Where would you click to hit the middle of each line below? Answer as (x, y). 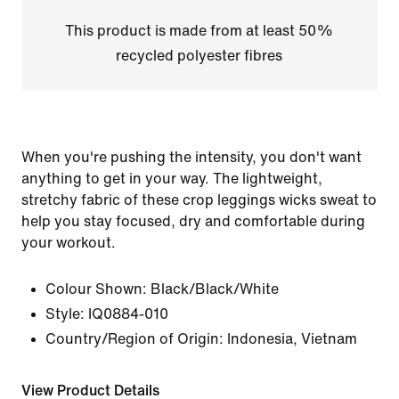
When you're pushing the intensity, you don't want (191, 157)
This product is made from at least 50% (199, 31)
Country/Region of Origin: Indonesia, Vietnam (201, 339)
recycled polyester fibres (199, 56)
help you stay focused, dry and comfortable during (193, 221)
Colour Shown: (96, 289)
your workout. (69, 243)
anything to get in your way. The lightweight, (172, 179)
